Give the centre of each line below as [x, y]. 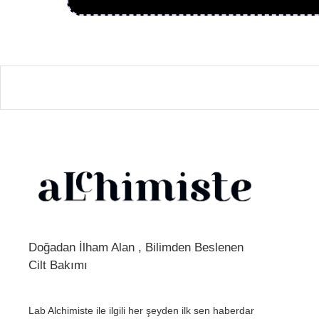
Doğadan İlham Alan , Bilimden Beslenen [136, 248]
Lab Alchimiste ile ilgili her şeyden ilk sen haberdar [141, 311]
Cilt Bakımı [58, 266]
